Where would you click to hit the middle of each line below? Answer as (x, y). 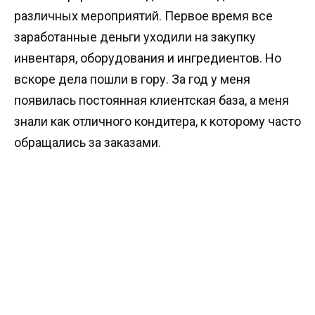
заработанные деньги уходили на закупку (135, 37)
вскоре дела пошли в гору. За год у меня (132, 79)
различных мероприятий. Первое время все (143, 16)
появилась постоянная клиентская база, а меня (152, 101)
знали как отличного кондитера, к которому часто (157, 122)
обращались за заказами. (88, 143)
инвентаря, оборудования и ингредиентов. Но (148, 58)
